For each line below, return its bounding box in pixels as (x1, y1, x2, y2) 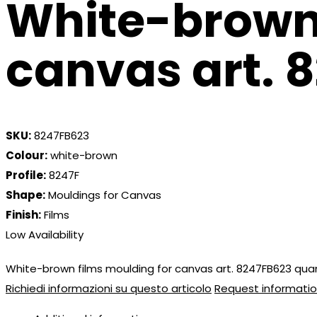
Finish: (6, 207, 41, 223)
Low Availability (6, 227, 83, 243)
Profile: (6, 168, 46, 183)
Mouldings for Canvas (45, 188, 161, 203)
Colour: (6, 148, 47, 163)
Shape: (6, 188, 45, 203)
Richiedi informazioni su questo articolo (6, 281, 212, 296)
